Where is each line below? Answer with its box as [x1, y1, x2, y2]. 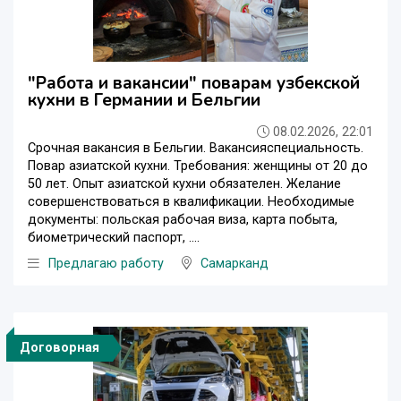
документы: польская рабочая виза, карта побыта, [28, 211, 337, 227]
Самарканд [200, 255, 269, 271]
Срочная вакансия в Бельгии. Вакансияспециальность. [28, 140, 363, 156]
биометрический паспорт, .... [28, 229, 200, 245]
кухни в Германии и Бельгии [28, 88, 260, 112]
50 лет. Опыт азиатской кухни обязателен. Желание [28, 175, 341, 192]
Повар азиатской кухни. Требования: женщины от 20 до [28, 158, 368, 174]
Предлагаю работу [48, 255, 164, 271]
